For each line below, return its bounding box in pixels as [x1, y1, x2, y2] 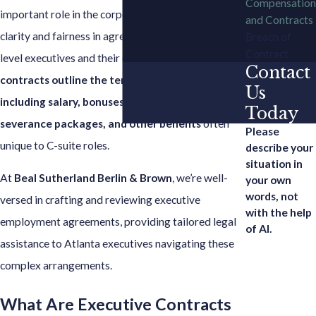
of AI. [245, 222, 272, 236]
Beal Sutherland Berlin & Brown [14, 171, 172, 185]
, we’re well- [172, 171, 228, 185]
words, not [245, 190, 298, 203]
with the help [245, 206, 312, 219]
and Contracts [245, 13, 313, 27]
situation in [245, 157, 303, 171]
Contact [245, 62, 310, 83]
